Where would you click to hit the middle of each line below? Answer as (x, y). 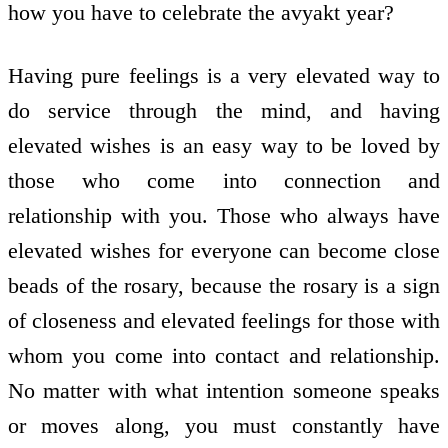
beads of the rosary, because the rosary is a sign (224, 285)
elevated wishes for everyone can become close (224, 250)
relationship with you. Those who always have (224, 215)
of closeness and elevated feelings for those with (224, 320)
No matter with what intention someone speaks (224, 390)
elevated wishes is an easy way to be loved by (224, 145)
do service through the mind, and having (224, 110)
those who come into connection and (224, 180)
